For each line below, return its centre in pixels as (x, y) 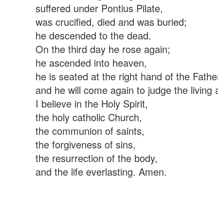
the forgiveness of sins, (85, 144)
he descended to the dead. (93, 35)
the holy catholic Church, (89, 117)
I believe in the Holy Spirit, (91, 103)
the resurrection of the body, (96, 158)
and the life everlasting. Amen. (101, 172)
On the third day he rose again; (103, 49)
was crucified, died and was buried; (111, 22)
